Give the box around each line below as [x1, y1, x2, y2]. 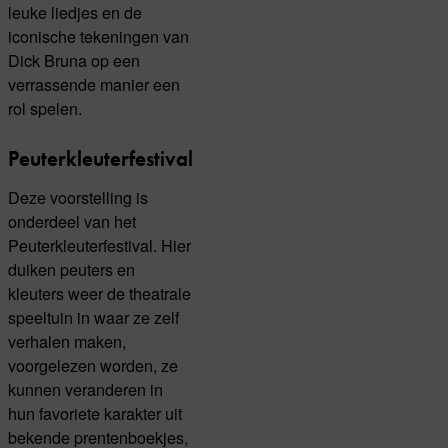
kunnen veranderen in [8, 377, 163, 402]
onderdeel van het [8, 209, 136, 234]
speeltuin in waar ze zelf [8, 305, 179, 330]
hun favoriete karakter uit [8, 401, 182, 426]
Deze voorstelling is [8, 185, 148, 210]
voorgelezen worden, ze [8, 353, 178, 378]
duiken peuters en [8, 257, 135, 282]
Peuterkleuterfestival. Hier [8, 233, 191, 258]
